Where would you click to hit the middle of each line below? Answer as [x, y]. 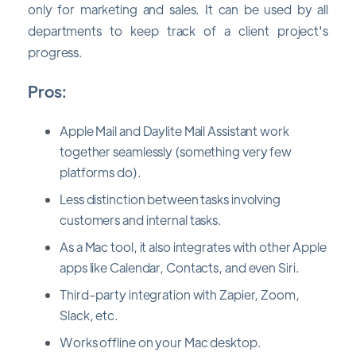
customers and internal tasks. [141, 219]
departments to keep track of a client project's [178, 31]
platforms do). [101, 172]
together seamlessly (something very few [176, 151]
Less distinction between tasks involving [170, 199]
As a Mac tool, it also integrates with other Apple [193, 246]
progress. [56, 52]
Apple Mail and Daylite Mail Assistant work [174, 130]
